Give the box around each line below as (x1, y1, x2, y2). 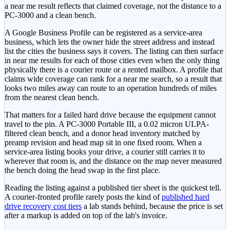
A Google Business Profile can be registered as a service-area (5, 28, 202, 37)
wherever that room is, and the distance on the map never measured (5, 156, 222, 165)
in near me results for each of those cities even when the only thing (5, 55, 220, 65)
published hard (162, 192, 209, 201)
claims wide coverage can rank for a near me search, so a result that (5, 74, 222, 83)
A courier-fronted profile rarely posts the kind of (5, 192, 160, 201)
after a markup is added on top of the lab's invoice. (5, 210, 167, 220)
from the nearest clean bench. (5, 92, 99, 102)
